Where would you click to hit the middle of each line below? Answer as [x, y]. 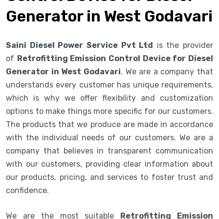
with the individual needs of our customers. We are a [109, 137]
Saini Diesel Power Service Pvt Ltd [80, 45]
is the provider [183, 45]
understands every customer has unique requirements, [109, 85]
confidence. [28, 190]
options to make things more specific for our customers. [109, 111]
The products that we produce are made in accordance [109, 124]
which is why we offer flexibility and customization [109, 98]
